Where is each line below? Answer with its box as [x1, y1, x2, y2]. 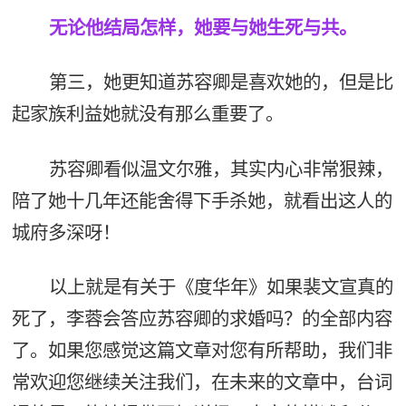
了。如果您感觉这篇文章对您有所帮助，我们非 [11, 339, 392, 362]
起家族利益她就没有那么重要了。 [11, 102, 284, 126]
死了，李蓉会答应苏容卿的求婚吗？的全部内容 [11, 307, 392, 331]
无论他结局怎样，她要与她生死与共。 [48, 15, 357, 39]
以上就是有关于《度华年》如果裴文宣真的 [48, 275, 393, 299]
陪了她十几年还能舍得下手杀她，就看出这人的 [11, 188, 392, 212]
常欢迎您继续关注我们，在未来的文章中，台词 [11, 371, 392, 394]
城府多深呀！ [11, 220, 121, 244]
